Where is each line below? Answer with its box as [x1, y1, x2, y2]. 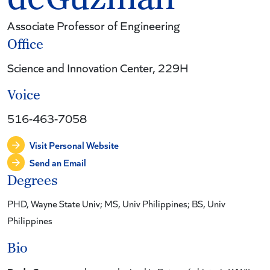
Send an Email [30, 155, 86, 169]
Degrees [7, 172, 58, 189]
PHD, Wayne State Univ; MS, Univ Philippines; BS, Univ [7, 197, 225, 210]
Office [7, 36, 43, 53]
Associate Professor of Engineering [7, 17, 180, 33]
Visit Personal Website [30, 138, 119, 151]
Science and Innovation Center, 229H [7, 60, 189, 75]
